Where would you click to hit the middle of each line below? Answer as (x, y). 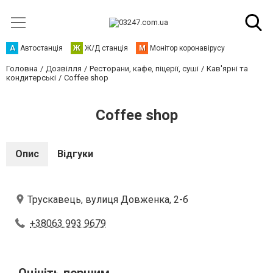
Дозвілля (64, 69)
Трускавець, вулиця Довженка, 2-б (108, 200)
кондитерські (31, 78)
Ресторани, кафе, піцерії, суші (144, 69)
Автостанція (41, 48)
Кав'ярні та (227, 69)
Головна (22, 69)
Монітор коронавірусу (187, 48)
